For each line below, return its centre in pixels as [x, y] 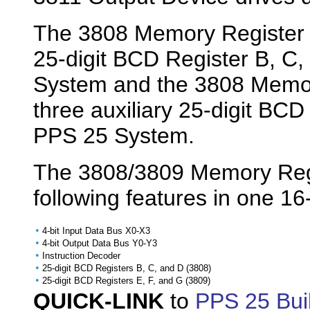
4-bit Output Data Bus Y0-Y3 [100, 244]
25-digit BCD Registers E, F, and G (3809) [126, 281]
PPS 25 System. [114, 136]
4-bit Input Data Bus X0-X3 [96, 231]
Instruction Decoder [81, 256]
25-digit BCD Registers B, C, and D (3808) [127, 268]
